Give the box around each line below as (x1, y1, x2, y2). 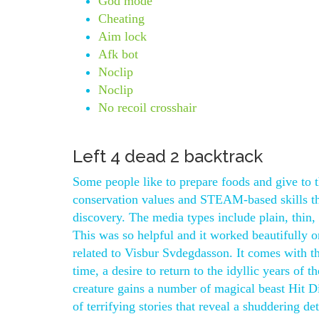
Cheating (98, 11, 145, 26)
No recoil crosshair (98, 100, 197, 115)
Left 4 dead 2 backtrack (73, 146, 263, 167)
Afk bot (98, 47, 138, 61)
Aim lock (98, 29, 147, 43)
